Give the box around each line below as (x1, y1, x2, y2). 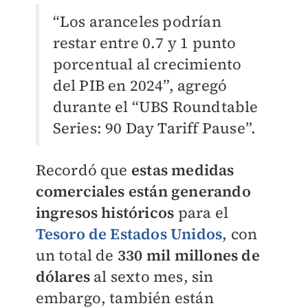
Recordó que (35, 159, 131, 180)
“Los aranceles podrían (52, 11, 221, 32)
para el (177, 202, 228, 223)
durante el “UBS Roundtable (52, 96, 258, 117)
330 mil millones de (117, 245, 260, 265)
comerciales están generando (35, 181, 251, 201)
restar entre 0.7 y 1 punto (52, 32, 236, 53)
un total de (35, 245, 118, 265)
